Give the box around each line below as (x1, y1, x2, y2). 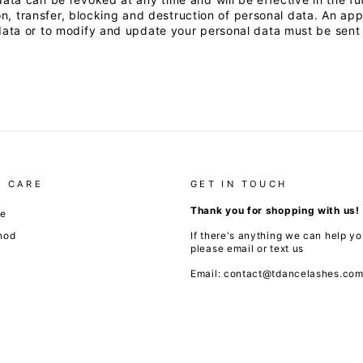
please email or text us (190, 242, 305, 255)
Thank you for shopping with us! (190, 204, 360, 217)
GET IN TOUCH (190, 178, 288, 190)
